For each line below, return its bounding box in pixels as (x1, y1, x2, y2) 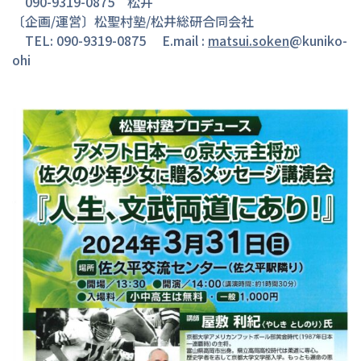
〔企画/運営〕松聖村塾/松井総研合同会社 (12, 11, 254, 31)
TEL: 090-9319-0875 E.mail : (12, 31, 208, 50)
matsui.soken (208, 31, 289, 50)
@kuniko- (289, 31, 347, 50)
